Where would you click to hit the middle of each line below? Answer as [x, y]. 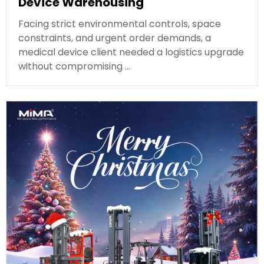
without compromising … [74, 66]
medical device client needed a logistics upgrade [131, 52]
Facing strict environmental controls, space [120, 24]
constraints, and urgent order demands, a [115, 38]
